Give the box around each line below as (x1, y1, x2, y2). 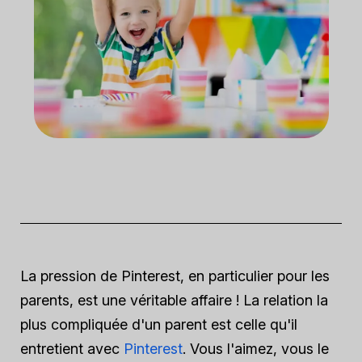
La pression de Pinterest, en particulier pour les (20, 267, 330, 284)
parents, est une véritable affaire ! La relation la (20, 292, 328, 309)
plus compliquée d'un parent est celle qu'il (20, 316, 297, 333)
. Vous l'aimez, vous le (183, 340, 329, 357)
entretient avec (20, 340, 124, 357)
